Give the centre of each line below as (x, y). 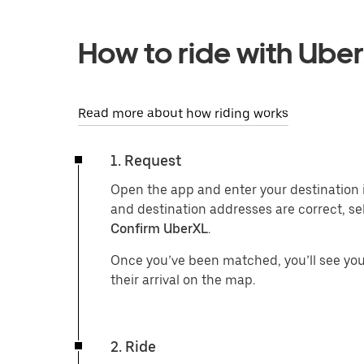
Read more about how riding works (183, 113)
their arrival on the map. (183, 280)
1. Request (146, 160)
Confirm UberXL (159, 229)
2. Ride (133, 347)
